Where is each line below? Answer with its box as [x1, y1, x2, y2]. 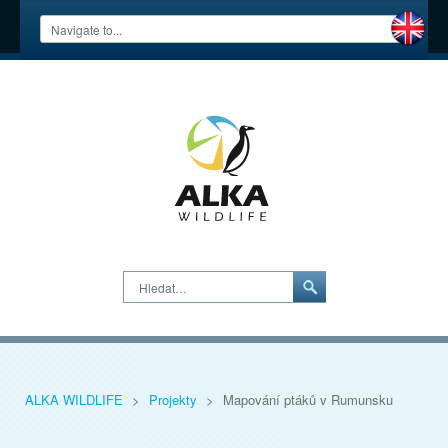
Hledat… [123, 273, 172, 290]
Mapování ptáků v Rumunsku [223, 390, 393, 409]
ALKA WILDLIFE [25, 390, 127, 409]
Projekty [149, 390, 201, 409]
